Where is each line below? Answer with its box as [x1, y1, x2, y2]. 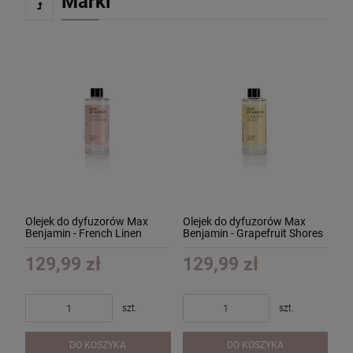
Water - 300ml [25, 238, 93, 251]
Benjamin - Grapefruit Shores [182, 226, 323, 240]
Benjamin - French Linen [25, 226, 142, 240]
